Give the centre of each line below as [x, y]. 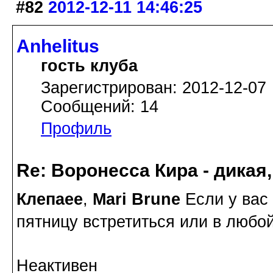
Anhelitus [58, 46]
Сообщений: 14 [100, 107]
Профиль [76, 129]
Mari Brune [136, 199]
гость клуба [89, 66]
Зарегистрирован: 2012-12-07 [154, 88]
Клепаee [50, 199]
